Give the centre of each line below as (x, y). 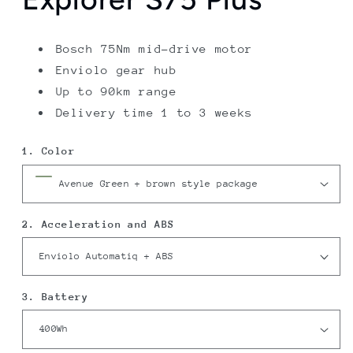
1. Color (48, 151)
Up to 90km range (116, 91)
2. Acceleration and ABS (98, 224)
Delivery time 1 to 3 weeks (154, 113)
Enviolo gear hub (116, 70)
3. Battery (55, 296)
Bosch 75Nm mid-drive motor (154, 49)
